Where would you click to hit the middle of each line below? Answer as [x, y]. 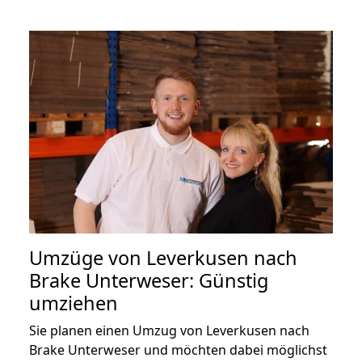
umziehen [74, 303]
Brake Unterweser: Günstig [149, 280]
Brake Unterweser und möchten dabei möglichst [178, 349]
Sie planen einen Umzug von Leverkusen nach [169, 330]
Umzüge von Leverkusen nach [163, 257]
